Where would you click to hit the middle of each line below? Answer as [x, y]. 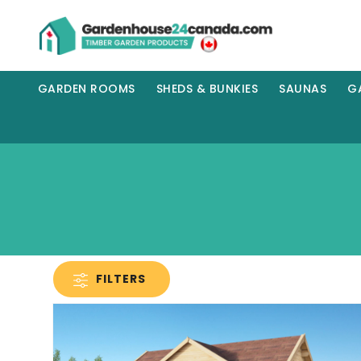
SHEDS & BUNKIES [207, 89]
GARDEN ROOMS [86, 89]
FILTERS [121, 279]
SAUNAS [303, 89]
